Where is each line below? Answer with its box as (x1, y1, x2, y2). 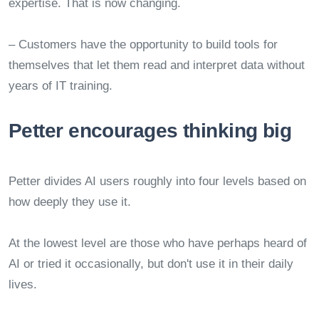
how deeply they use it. (9, 195, 131, 209)
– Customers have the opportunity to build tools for (9, 38, 278, 52)
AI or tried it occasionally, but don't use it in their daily (9, 257, 293, 271)
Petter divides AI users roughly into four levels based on (9, 174, 306, 189)
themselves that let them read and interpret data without (9, 58, 305, 73)
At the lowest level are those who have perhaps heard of (9, 236, 307, 251)
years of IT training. (9, 79, 113, 93)
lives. (9, 278, 37, 292)
